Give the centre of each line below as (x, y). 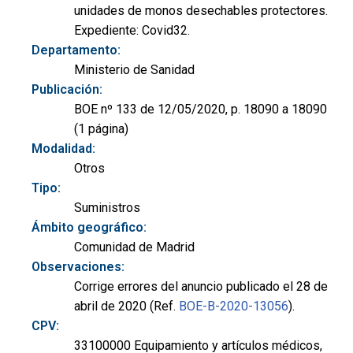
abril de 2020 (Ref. (126, 306)
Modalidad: (63, 148)
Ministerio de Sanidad (134, 69)
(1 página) (101, 128)
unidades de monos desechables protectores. (201, 10)
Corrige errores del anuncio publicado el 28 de (201, 286)
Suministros (107, 207)
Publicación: (67, 89)
